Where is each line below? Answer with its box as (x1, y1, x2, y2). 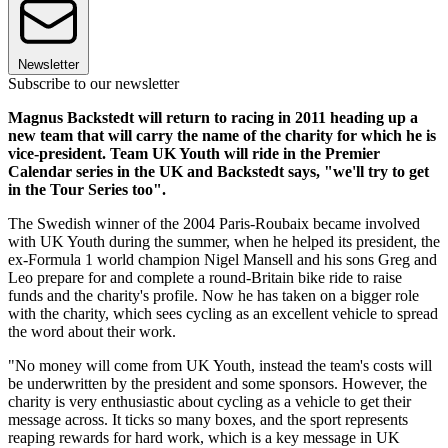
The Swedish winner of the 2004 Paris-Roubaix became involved (8, 215, 420, 233)
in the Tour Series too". (8, 181, 166, 199)
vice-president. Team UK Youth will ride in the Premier (8, 145, 380, 163)
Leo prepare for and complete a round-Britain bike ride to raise (8, 269, 402, 287)
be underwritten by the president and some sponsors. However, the (8, 375, 427, 393)
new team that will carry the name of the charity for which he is (8, 127, 436, 145)
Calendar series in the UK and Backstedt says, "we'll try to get (8, 163, 429, 181)
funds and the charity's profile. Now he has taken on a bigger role (8, 287, 419, 305)
